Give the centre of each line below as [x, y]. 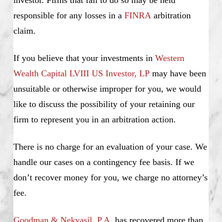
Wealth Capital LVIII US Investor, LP [81, 74]
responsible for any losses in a [69, 16]
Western [169, 58]
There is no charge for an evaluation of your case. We [110, 147]
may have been [178, 74]
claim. [24, 31]
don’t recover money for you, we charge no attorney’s [110, 178]
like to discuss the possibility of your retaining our [104, 104]
